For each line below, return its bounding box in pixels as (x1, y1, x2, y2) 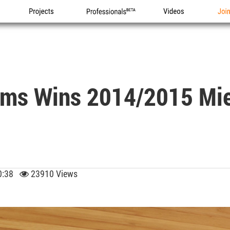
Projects (29, 17, 56, 27)
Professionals (86, 17, 131, 27)
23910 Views (29, 168, 78, 179)
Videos (163, 17, 186, 27)
